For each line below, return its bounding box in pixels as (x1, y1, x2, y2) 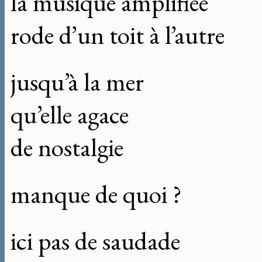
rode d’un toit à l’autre (11, 19, 225, 52)
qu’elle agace (11, 98, 129, 132)
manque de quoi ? (11, 178, 182, 211)
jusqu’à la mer (11, 65, 144, 99)
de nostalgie (11, 131, 123, 164)
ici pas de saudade (11, 225, 180, 258)
